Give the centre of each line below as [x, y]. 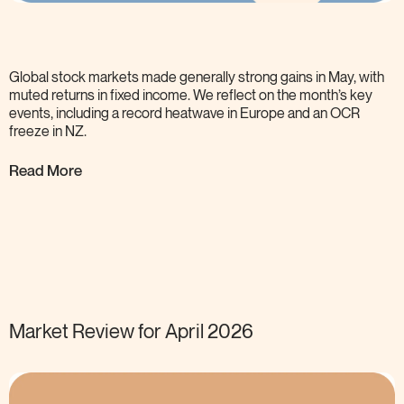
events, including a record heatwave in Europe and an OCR [184, 114]
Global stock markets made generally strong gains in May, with [197, 78]
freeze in [36, 132]
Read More [46, 170]
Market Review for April [106, 333]
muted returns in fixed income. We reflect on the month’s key [191, 96]
